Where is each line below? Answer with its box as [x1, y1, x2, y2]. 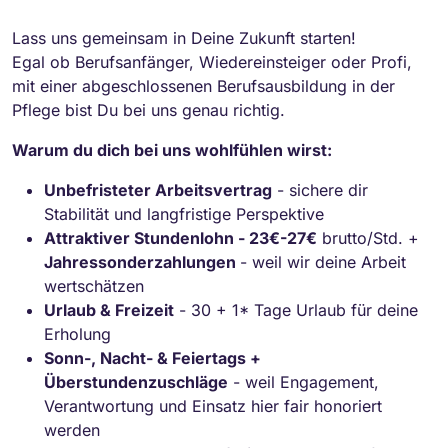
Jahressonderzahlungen [44, 251, 240, 272]
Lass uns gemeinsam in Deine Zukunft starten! [12, 27, 356, 48]
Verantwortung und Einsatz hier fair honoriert [44, 395, 382, 416]
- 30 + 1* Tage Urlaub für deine [174, 299, 418, 320]
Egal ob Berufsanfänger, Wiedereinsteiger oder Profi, [12, 51, 412, 72]
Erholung [44, 323, 111, 344]
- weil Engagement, [228, 371, 379, 392]
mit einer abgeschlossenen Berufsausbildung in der [12, 75, 395, 96]
